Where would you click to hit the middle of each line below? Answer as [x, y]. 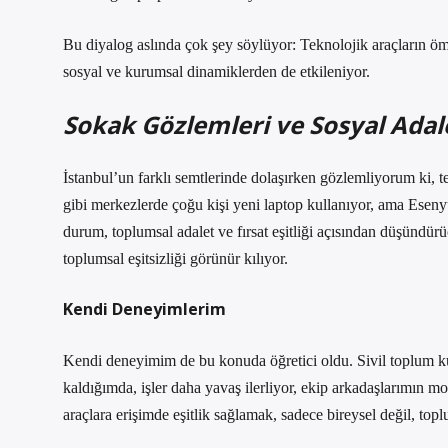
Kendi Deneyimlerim [144, 309]
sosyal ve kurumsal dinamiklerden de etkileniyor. [216, 71]
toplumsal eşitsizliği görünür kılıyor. [175, 258]
